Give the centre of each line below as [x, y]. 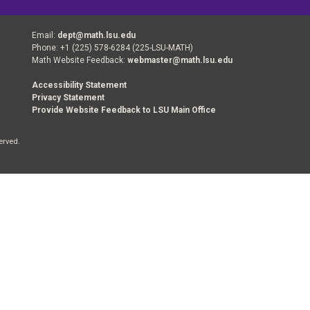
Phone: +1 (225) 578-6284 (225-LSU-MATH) [112, 48]
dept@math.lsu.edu [97, 36]
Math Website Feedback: [80, 61]
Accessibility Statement [79, 85]
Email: [45, 36]
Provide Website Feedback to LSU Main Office [124, 110]
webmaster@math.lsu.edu [180, 61]
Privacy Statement [68, 98]
